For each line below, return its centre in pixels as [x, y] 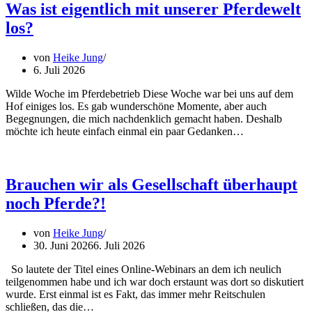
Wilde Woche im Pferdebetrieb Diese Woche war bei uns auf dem [149, 94]
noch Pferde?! [56, 203]
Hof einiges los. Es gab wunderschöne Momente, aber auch [136, 107]
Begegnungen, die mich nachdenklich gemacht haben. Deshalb [144, 119]
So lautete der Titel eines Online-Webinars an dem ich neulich [143, 269]
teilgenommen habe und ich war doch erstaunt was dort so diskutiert [155, 281]
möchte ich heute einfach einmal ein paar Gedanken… [126, 132]
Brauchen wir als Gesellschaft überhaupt [151, 184]
